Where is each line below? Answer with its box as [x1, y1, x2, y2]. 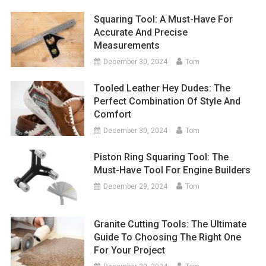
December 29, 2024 [103, 182, 168, 191]
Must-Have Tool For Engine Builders [94, 164, 251, 176]
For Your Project [94, 244, 166, 256]
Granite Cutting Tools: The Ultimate [94, 218, 247, 230]
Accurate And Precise [94, 27, 188, 39]
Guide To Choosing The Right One [94, 231, 242, 243]
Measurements [94, 40, 160, 52]
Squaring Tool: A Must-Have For [94, 14, 233, 26]
